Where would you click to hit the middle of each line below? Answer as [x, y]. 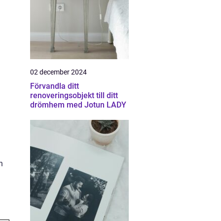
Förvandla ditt [55, 86]
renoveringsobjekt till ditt [74, 95]
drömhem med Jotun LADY [78, 105]
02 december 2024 [58, 72]
